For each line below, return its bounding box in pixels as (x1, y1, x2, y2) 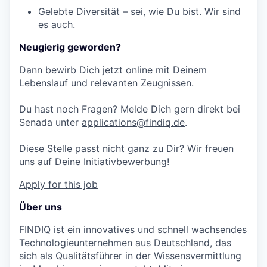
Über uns (19, 201, 62, 213)
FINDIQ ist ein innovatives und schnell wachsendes (19, 223, 247, 235)
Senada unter (19, 116, 82, 128)
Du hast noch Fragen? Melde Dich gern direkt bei (19, 103, 240, 115)
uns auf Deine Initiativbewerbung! (19, 156, 169, 167)
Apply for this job (19, 178, 98, 190)
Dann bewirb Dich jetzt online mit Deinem (19, 64, 207, 76)
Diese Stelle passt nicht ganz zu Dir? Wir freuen (19, 142, 234, 154)
